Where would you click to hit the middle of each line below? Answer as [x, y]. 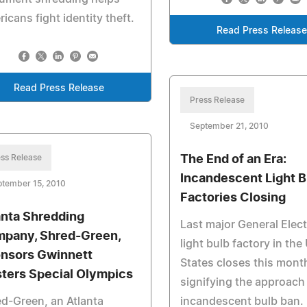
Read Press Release [59, 88]
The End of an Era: [234, 160]
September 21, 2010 [230, 126]
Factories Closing [233, 198]
